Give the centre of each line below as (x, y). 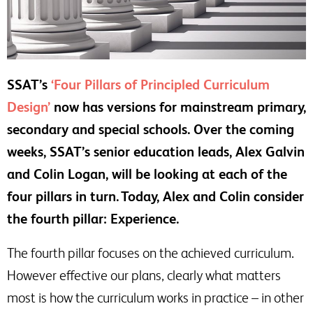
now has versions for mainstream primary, (178, 107)
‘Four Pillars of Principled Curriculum (160, 84)
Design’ (29, 107)
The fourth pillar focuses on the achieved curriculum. (151, 253)
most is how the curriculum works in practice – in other (155, 297)
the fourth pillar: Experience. (93, 218)
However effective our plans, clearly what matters (144, 275)
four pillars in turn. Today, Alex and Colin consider (155, 196)
